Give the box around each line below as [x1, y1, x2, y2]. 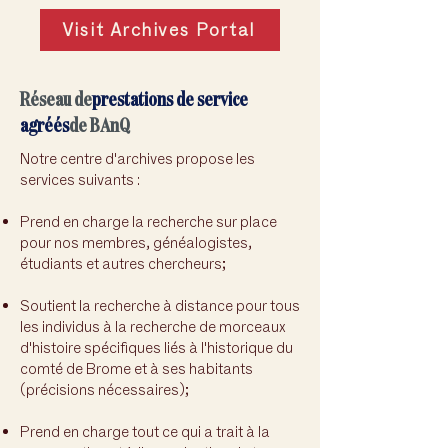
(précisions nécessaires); [20, 380, 189, 399]
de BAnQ [69, 112, 130, 137]
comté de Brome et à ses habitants [20, 359, 253, 378]
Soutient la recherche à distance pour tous [20, 296, 300, 315]
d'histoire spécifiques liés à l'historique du [20, 338, 293, 357]
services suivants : [20, 170, 143, 189]
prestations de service [92, 86, 248, 111]
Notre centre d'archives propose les [20, 149, 255, 168]
